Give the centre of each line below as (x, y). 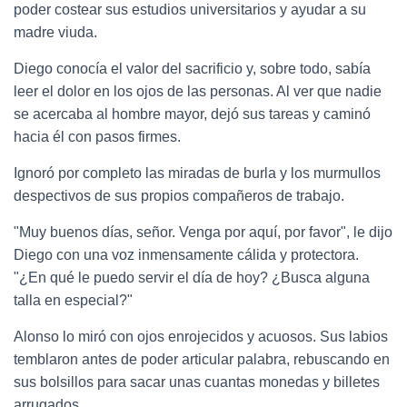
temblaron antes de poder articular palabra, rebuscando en (202, 359)
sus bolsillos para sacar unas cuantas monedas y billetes (197, 382)
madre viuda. (55, 32)
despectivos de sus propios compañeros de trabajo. (179, 195)
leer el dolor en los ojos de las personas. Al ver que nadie (198, 91)
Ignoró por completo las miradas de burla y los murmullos (197, 173)
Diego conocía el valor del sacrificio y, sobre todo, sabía (192, 68)
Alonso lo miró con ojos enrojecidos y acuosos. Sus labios (201, 336)
